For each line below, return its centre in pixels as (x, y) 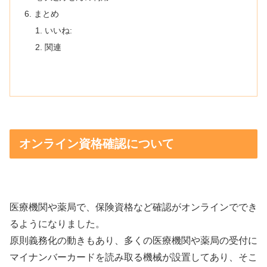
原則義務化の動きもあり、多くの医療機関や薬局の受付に (133, 241)
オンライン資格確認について (97, 143)
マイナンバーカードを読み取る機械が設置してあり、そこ (133, 257)
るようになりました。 (57, 224)
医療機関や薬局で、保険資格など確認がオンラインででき (133, 207)
